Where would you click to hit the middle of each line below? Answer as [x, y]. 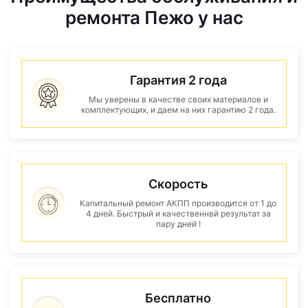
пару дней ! [178, 224]
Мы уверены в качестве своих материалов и [178, 99]
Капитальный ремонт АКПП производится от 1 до [178, 203]
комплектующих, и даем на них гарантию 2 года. [178, 110]
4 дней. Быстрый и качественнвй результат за [178, 213]
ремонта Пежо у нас [154, 18]
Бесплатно [178, 298]
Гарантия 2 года [178, 80]
